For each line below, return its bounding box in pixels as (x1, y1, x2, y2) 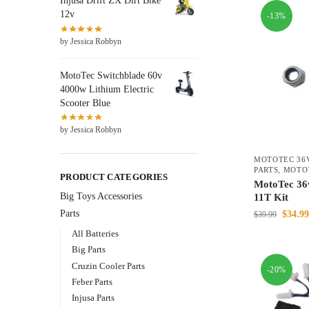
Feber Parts (71, 276, 112, 287)
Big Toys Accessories (60, 190, 142, 201)
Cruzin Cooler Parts (71, 260, 145, 271)
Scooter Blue (60, 98, 110, 109)
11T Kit (253, 192, 288, 203)
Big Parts (71, 244, 106, 255)
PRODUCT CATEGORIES (60, 172, 168, 183)
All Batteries (71, 228, 119, 239)
